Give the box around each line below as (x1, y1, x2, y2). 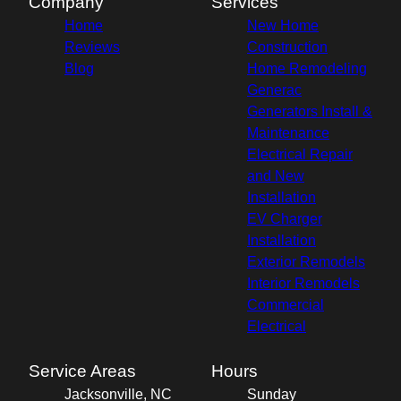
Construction (247, 39, 328, 55)
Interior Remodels (247, 276, 360, 292)
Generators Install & (247, 104, 372, 120)
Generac (247, 82, 302, 98)
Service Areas (29, 362, 136, 381)
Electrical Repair (247, 147, 353, 163)
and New (247, 168, 304, 184)
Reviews (64, 39, 120, 55)
